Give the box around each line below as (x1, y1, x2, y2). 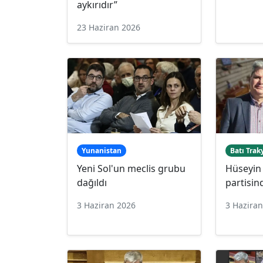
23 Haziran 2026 (77, 21, 140, 33)
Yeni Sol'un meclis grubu (77, 161, 186, 175)
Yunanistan (81, 145, 122, 156)
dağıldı (77, 176, 107, 189)
